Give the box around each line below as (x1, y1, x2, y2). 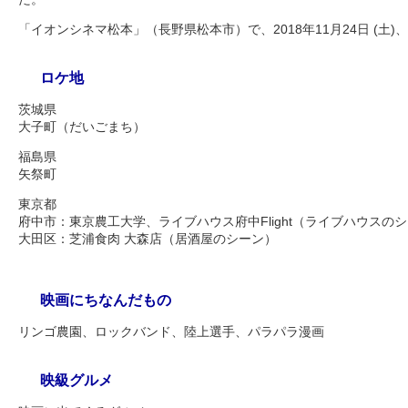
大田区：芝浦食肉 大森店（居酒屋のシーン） (18, 231, 277, 246)
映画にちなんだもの (40, 292, 171, 308)
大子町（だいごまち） (18, 119, 146, 134)
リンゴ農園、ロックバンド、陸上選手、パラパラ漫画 (18, 324, 324, 339)
